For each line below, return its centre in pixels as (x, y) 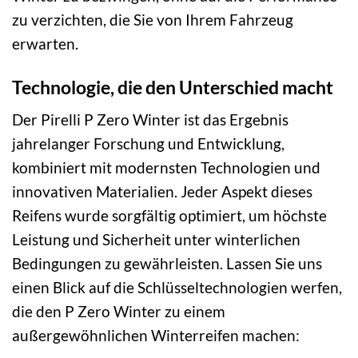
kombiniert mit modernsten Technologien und (166, 168)
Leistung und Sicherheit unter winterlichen (156, 240)
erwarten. (45, 43)
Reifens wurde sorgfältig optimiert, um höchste (169, 216)
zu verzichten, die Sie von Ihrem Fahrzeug (153, 19)
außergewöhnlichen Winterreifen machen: (156, 336)
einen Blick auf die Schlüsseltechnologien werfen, (177, 288)
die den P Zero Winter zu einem (119, 312)
